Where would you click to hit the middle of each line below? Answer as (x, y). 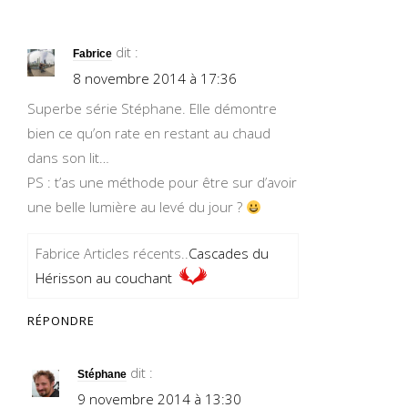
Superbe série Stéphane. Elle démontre (152, 108)
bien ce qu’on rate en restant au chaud (149, 133)
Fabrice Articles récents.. (112, 253)
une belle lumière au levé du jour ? (137, 207)
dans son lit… (68, 158)
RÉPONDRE (61, 321)
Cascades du (229, 253)
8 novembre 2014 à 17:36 (155, 78)
